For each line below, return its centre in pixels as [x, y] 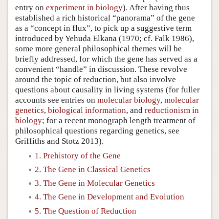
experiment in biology [84, 7]
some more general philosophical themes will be [99, 48]
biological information [87, 110]
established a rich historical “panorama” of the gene [105, 18]
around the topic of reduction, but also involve [96, 79]
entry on [31, 7]
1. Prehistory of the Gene [78, 155]
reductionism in [172, 110]
